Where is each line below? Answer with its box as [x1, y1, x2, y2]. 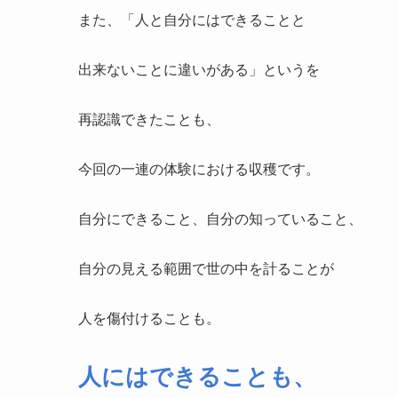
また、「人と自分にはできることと [78, 12, 306, 28]
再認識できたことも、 [78, 112, 220, 128]
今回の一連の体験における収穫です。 [78, 162, 320, 178]
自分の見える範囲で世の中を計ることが [78, 261, 334, 277]
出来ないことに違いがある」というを [78, 62, 320, 78]
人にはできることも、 [78, 364, 316, 390]
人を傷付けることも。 [78, 311, 220, 327]
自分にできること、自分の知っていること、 [78, 211, 362, 227]
